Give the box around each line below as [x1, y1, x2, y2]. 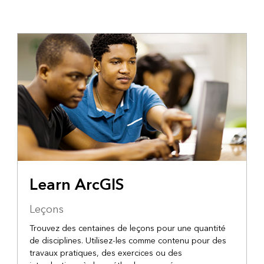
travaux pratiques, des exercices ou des [29, 246, 182, 261]
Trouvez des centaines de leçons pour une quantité [29, 221, 226, 236]
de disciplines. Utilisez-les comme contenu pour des [29, 233, 226, 249]
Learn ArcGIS [29, 171, 124, 199]
